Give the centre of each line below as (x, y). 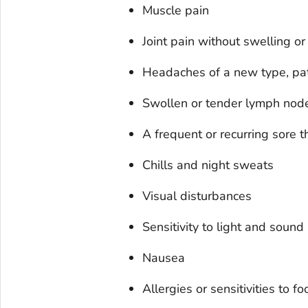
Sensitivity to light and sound (223, 227)
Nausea (163, 258)
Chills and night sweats (208, 165)
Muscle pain (175, 11)
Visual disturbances (197, 196)
